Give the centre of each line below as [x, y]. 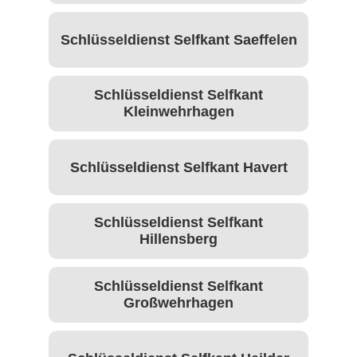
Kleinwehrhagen [178, 112]
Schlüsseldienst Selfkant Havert [178, 167]
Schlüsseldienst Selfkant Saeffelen [178, 39]
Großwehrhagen [178, 303]
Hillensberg [178, 239]
